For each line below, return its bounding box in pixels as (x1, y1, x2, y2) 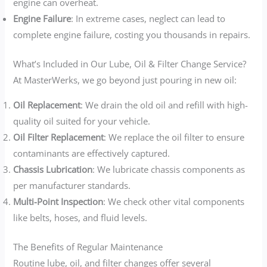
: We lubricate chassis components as (92, 163, 246, 175)
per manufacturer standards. (13, 179, 131, 191)
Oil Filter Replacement (13, 131, 104, 143)
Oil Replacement (13, 98, 81, 111)
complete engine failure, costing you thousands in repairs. (13, 29, 251, 41)
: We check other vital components (103, 195, 245, 207)
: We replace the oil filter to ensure (104, 131, 245, 143)
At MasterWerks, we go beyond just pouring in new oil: (13, 74, 237, 86)
